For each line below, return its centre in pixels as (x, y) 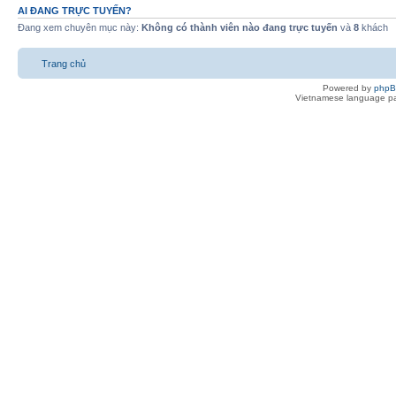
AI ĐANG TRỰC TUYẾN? (75, 10)
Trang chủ (64, 64)
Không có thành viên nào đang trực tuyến (240, 27)
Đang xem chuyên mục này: (80, 27)
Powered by (348, 88)
